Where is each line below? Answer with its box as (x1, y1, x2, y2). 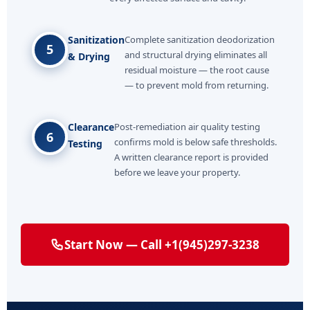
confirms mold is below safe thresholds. (114, 136, 277, 149)
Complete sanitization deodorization (125, 33, 275, 46)
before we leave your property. (114, 166, 240, 179)
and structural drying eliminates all (125, 48, 267, 61)
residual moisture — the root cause (125, 63, 269, 76)
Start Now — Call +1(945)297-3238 (64, 236, 259, 253)
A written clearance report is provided (114, 151, 268, 164)
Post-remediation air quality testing (114, 120, 260, 134)
